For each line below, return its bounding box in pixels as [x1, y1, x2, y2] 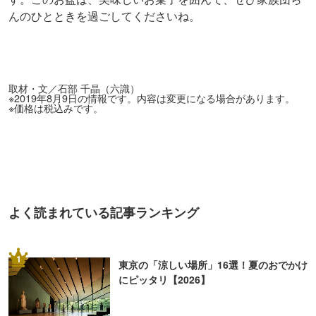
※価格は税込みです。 [8, 99, 103, 115]
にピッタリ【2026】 [119, 272, 210, 286]
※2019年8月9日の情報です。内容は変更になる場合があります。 [8, 90, 295, 105]
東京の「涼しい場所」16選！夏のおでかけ [119, 257, 308, 272]
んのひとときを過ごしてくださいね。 [8, 7, 200, 24]
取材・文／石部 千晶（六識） [8, 80, 140, 95]
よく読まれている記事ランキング [8, 202, 199, 221]
